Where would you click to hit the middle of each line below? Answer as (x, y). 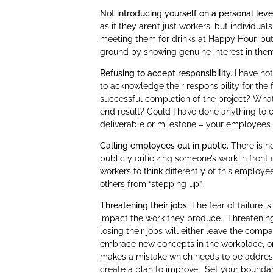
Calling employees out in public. (165, 146)
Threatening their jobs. (145, 205)
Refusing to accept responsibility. (166, 73)
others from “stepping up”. (152, 184)
